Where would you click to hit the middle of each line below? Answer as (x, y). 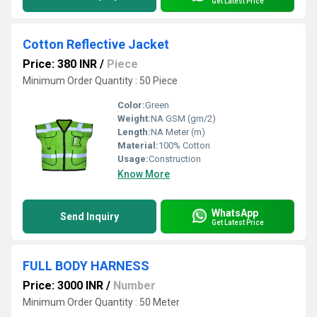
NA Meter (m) (178, 132)
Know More (144, 174)
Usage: (133, 159)
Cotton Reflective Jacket (96, 44)
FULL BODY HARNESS (86, 266)
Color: (131, 105)
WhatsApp (235, 213)
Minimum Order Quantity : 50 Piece (100, 81)
